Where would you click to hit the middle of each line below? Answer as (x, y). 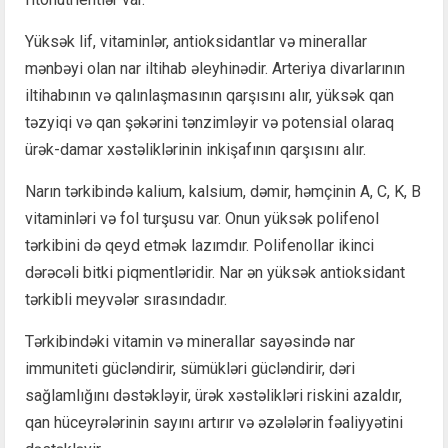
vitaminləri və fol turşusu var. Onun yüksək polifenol (202, 218)
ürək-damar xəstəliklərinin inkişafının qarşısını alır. (195, 149)
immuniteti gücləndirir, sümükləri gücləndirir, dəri (190, 368)
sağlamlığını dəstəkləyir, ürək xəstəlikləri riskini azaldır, (213, 395)
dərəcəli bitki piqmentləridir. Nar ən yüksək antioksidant (215, 272)
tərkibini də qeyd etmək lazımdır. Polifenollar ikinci (199, 245)
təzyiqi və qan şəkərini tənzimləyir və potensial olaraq (209, 122)
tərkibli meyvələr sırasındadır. (126, 299)
